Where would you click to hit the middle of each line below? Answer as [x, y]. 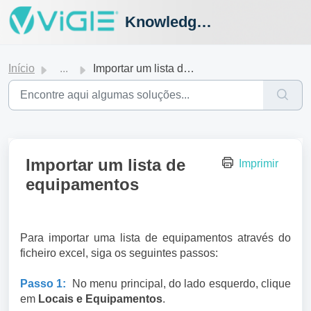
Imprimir [259, 163]
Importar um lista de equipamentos [138, 68]
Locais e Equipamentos [100, 299]
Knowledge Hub [204, 22]
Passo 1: [43, 284]
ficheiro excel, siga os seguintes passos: [119, 253]
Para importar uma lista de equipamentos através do [155, 238]
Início [22, 68]
